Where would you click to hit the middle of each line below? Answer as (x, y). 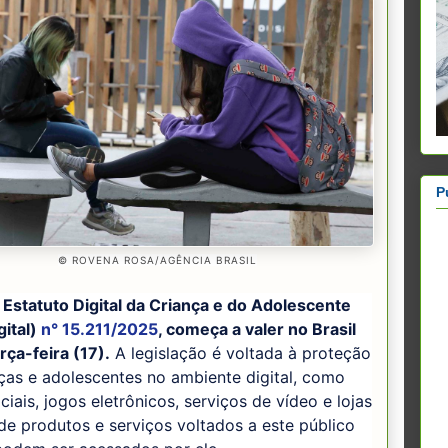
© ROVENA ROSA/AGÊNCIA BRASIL (157, 260)
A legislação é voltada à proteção (240, 352)
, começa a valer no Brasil (257, 328)
